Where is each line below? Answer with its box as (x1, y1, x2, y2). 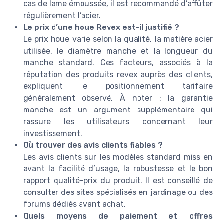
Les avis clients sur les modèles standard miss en (23, 152, 213, 162)
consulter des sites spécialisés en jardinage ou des (23, 187, 213, 197)
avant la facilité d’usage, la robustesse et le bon (23, 164, 213, 173)
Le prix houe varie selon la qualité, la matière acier (23, 34, 213, 44)
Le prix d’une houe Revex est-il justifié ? (23, 22, 179, 32)
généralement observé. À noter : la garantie (23, 93, 213, 103)
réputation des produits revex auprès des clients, (23, 69, 213, 79)
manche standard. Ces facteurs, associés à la (23, 57, 213, 67)
